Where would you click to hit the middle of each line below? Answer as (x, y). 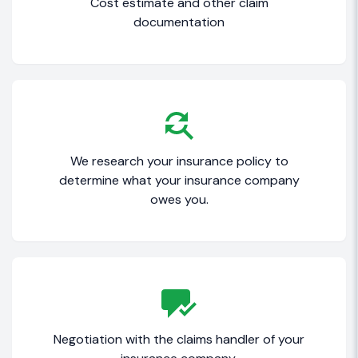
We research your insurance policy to (179, 161)
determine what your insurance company (179, 181)
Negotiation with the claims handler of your (179, 340)
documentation (179, 22)
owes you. (179, 200)
